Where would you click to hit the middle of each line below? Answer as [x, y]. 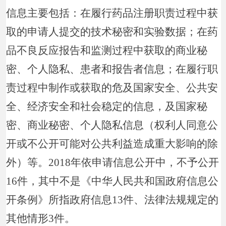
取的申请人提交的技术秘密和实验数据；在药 [112, 32]
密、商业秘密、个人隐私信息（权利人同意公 [112, 125]
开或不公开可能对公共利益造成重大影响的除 [112, 144]
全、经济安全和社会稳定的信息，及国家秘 [107, 106]
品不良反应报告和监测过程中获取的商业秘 [107, 50]
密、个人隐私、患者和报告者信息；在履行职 [112, 69]
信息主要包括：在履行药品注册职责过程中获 [112, 13]
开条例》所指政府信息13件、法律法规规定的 [112, 200]
